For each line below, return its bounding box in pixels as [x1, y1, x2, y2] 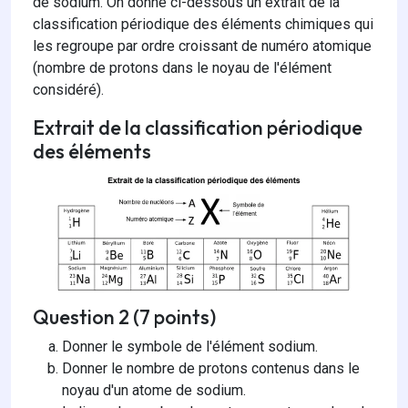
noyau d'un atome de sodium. [62, 382, 246, 400]
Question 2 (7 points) [33, 304, 216, 331]
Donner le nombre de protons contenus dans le [62, 360, 360, 378]
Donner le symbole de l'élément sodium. [62, 338, 318, 356]
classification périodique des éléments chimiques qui [33, 15, 373, 34]
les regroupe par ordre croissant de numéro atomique [33, 37, 372, 56]
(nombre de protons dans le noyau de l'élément [33, 59, 331, 77]
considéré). [33, 81, 104, 99]
